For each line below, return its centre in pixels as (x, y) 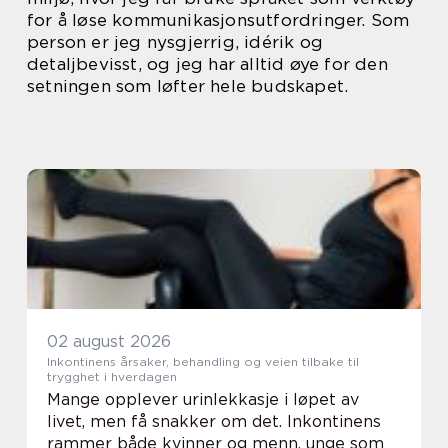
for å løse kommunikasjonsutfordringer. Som (218, 20)
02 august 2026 (109, 341)
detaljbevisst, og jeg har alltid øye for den (207, 64)
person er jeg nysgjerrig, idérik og (175, 42)
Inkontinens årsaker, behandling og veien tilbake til (83, 361)
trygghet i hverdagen (112, 376)
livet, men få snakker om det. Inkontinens (214, 421)
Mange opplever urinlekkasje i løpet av (203, 399)
